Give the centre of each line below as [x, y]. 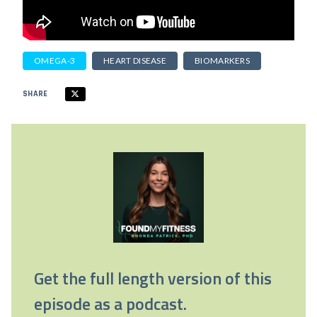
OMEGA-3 [55, 60]
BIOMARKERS [223, 60]
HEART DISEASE [135, 60]
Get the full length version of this [153, 278]
